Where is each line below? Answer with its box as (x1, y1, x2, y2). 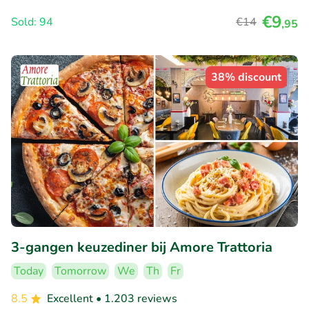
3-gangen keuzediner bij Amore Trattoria (11, 238, 272, 257)
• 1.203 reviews (96, 291, 177, 307)
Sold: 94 (11, 14, 53, 30)
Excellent (47, 291, 96, 307)
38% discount (211, 69, 281, 85)
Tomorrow (54, 263, 106, 279)
